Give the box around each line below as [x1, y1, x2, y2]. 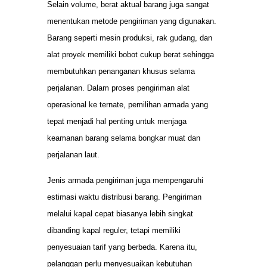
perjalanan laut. [47, 150, 100, 160]
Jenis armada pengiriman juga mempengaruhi [47, 175, 203, 185]
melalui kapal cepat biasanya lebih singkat [47, 209, 193, 218]
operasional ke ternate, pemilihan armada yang [47, 100, 208, 110]
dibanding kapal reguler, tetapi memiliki [47, 225, 181, 235]
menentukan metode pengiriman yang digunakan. [47, 17, 216, 26]
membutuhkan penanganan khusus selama [47, 67, 195, 76]
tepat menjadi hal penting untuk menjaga [47, 117, 187, 126]
